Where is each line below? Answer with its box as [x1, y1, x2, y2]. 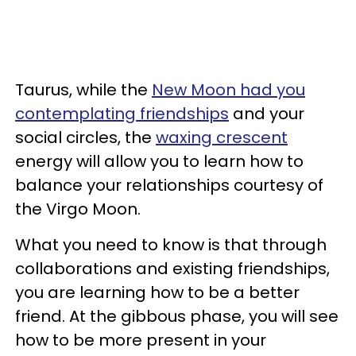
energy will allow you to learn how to [15, 149, 304, 172]
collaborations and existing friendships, [15, 257, 330, 280]
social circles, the [15, 126, 156, 149]
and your [229, 102, 304, 125]
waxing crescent [156, 126, 288, 149]
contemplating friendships [15, 102, 229, 125]
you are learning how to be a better [15, 281, 300, 304]
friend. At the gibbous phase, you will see [15, 304, 339, 327]
